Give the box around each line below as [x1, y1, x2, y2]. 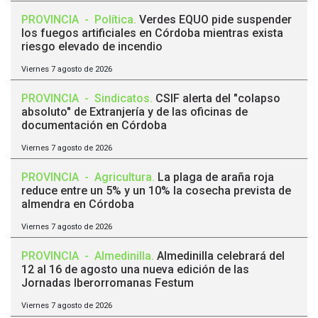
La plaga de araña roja [158, 170, 274, 185]
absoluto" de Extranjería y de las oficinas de [21, 105, 248, 119]
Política [94, 13, 133, 27]
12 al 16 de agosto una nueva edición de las [21, 263, 249, 277]
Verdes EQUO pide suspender [139, 13, 292, 27]
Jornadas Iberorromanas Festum [21, 276, 194, 290]
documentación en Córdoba [21, 119, 167, 133]
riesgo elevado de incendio [21, 40, 163, 54]
